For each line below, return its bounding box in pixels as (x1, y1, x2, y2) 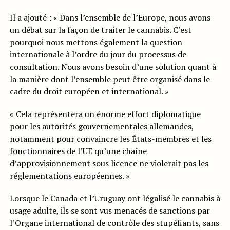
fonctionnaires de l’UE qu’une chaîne (9, 145, 147, 157)
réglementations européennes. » (9, 170, 130, 182)
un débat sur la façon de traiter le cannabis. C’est (9, 24, 191, 36)
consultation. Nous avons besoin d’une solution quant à (9, 61, 216, 73)
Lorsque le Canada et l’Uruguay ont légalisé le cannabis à (9, 193, 220, 204)
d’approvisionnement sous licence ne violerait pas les (9, 158, 208, 169)
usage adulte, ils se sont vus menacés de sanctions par (9, 205, 210, 217)
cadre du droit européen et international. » (9, 86, 169, 98)
